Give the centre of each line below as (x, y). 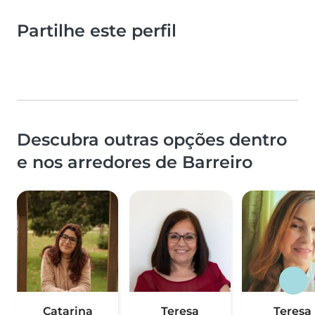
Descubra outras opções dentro (152, 140)
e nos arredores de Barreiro (135, 162)
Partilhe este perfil (97, 31)
